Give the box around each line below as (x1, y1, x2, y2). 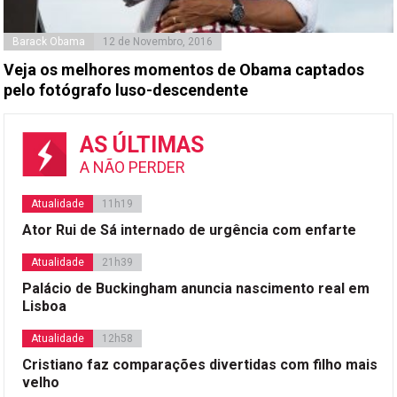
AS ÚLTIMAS (80, 132, 205, 159)
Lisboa (22, 298, 67, 315)
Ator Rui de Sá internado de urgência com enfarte (22, 222, 357, 239)
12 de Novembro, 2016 (103, 35, 214, 49)
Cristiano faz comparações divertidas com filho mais (22, 356, 378, 374)
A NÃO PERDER (80, 158, 186, 177)
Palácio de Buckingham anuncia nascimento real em (22, 280, 370, 298)
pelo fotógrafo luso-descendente (4, 81, 249, 100)
